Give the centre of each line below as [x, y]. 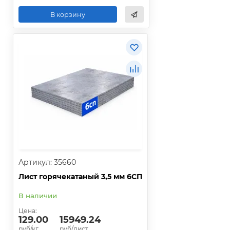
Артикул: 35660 [47, 162]
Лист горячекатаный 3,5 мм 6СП [80, 177]
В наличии [38, 196]
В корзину [68, 14]
